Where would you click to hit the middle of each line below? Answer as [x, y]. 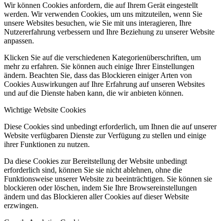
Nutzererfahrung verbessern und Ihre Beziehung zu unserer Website [109, 32]
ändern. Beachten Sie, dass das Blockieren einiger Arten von [98, 75]
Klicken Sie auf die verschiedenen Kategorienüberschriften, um [102, 58]
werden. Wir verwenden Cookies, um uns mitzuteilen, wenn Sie [103, 14]
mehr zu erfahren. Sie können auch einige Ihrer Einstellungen [99, 67]
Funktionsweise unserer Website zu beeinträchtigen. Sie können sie [108, 179]
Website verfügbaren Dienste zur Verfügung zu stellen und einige [105, 136]
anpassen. [19, 41]
